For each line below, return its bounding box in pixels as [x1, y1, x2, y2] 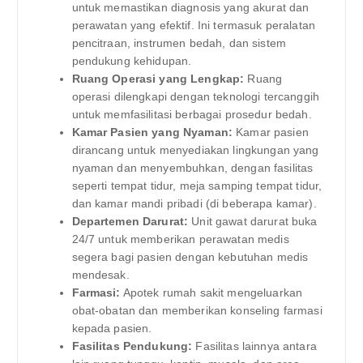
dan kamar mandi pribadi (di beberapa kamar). [71, 197, 317, 211]
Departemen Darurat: [71, 215, 189, 228]
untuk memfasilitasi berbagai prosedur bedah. [71, 108, 312, 122]
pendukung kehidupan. [71, 54, 192, 68]
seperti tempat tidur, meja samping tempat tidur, [71, 179, 322, 193]
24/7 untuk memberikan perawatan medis [71, 233, 289, 246]
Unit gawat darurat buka [188, 215, 318, 228]
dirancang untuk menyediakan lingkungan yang [71, 143, 319, 157]
